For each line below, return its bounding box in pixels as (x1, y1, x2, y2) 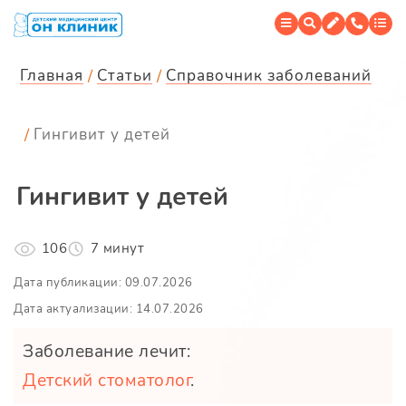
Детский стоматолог (23, 369, 190, 393)
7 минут (90, 239, 144, 258)
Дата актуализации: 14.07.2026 (14, 301, 204, 318)
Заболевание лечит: (23, 340, 190, 364)
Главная (20, 64, 83, 86)
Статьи (97, 64, 152, 86)
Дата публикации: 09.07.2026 (14, 275, 193, 292)
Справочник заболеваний (166, 64, 372, 86)
